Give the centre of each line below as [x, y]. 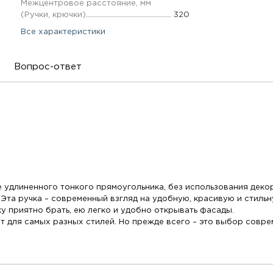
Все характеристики [63, 31]
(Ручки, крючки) [53, 15]
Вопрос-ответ [48, 67]
